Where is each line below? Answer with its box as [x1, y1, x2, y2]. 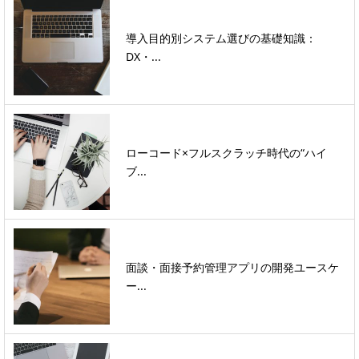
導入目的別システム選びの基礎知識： [126, 30, 317, 46]
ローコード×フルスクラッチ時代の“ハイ [126, 144, 327, 160]
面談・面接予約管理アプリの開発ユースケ [126, 259, 339, 275]
